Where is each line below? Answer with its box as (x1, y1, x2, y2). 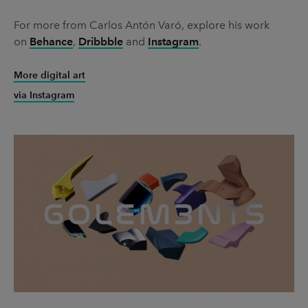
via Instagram (14, 89, 74, 101)
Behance (30, 34, 73, 48)
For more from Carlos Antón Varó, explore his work (14, 18, 269, 32)
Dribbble (78, 34, 123, 48)
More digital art (14, 69, 85, 81)
